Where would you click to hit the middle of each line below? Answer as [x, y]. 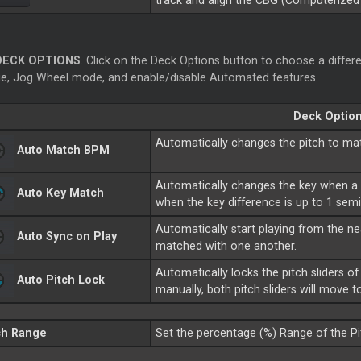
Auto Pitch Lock [60, 280]
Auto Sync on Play [66, 237]
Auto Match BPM [63, 150]
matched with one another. [226, 246]
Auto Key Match [60, 193]
